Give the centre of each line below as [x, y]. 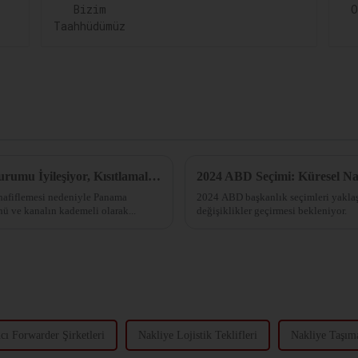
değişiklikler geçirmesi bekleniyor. [272, 210]
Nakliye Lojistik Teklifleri [198, 335]
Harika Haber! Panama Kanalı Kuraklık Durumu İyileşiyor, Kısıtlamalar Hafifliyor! [154, 176]
